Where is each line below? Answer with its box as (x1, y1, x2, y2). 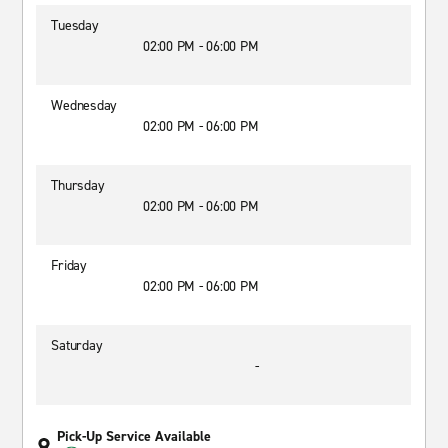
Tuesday (51, 16, 99, 35)
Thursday (51, 176, 105, 195)
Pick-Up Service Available (57, 427, 212, 446)
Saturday (51, 336, 103, 355)
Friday (51, 256, 87, 275)
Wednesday (51, 96, 118, 115)
